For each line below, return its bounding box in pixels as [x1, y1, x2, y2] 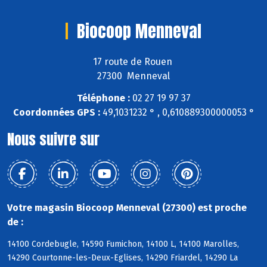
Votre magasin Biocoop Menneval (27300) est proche [7, 201, 247, 213]
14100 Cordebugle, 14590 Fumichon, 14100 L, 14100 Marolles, [7, 238, 239, 249]
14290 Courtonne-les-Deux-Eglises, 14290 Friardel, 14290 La [7, 252, 238, 263]
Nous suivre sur [7, 128, 100, 150]
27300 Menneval [97, 70, 170, 82]
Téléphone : [76, 92, 130, 104]
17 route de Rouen [92, 56, 175, 68]
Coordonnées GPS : [13, 106, 100, 118]
